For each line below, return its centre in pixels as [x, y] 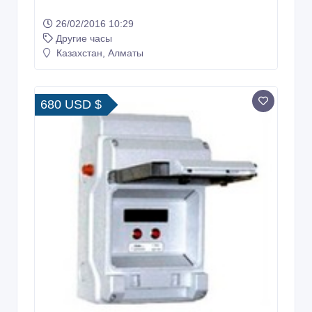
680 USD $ [71, 104]
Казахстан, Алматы [99, 53]
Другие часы [84, 38]
